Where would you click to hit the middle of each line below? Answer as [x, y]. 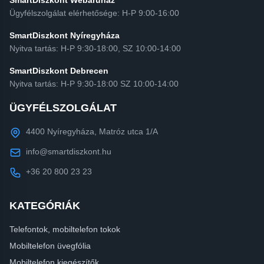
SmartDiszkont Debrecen [59, 71]
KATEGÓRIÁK [45, 206]
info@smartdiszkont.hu [69, 152]
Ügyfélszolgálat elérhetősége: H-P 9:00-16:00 [94, 13]
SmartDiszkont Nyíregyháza [65, 36]
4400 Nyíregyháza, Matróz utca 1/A [92, 132]
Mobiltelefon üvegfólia [50, 246]
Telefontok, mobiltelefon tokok [65, 230]
